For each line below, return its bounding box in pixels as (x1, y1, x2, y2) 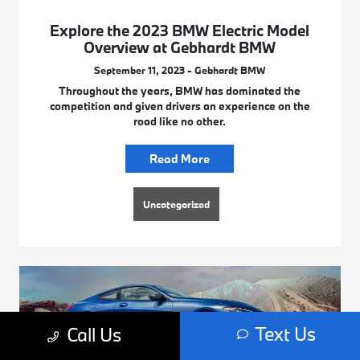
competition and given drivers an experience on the (49, 99, 310, 114)
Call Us (66, 322, 121, 346)
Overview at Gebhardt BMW (84, 38, 276, 58)
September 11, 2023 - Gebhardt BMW (94, 63, 266, 77)
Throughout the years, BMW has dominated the (59, 84, 301, 99)
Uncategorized (143, 198, 211, 211)
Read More (149, 151, 211, 167)
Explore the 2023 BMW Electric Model (50, 21, 310, 41)
